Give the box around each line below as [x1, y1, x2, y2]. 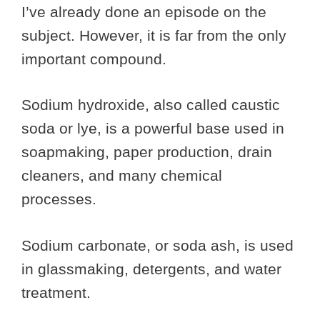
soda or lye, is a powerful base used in [21, 120, 284, 137]
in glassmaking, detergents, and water [21, 260, 281, 277]
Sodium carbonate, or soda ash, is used [21, 236, 294, 254]
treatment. [21, 284, 95, 301]
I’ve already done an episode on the [21, 3, 266, 20]
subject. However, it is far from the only [21, 26, 286, 44]
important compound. [21, 50, 166, 67]
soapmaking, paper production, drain [21, 144, 272, 161]
